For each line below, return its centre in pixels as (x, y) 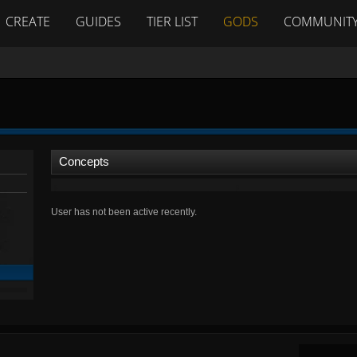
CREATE (28, 22)
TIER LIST (172, 22)
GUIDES (98, 22)
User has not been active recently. (124, 212)
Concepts (84, 161)
